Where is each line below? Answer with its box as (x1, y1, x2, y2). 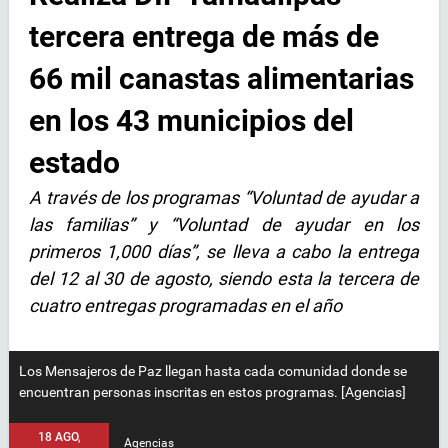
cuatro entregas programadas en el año (29, 295, 342, 317)
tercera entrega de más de (29, 19, 379, 55)
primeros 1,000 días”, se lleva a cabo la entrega (29, 241, 419, 263)
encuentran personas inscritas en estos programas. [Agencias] (19, 383, 406, 400)
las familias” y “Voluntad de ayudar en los (29, 214, 419, 236)
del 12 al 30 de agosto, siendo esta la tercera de (29, 268, 419, 290)
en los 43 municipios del (29, 103, 354, 139)
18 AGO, (37, 429, 81, 444)
